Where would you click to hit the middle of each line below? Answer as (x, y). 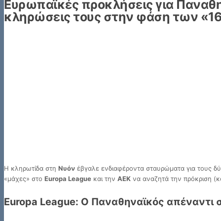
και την (104, 179)
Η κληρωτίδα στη (31, 168)
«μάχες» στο (24, 179)
